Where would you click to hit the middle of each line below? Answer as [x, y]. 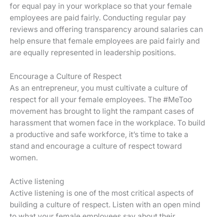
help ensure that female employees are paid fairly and [105, 41]
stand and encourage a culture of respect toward [96, 146]
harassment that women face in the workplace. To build [107, 123]
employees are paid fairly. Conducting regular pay [98, 18]
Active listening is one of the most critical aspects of [102, 193]
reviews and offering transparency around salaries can [106, 30]
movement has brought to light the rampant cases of [102, 111]
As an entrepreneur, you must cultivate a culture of [99, 88]
